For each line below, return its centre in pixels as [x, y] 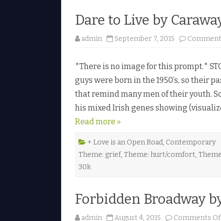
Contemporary [191, 142]
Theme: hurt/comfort [160, 154]
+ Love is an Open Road [125, 142]
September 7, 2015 [145, 38]
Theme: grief [100, 154]
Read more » [98, 121]
